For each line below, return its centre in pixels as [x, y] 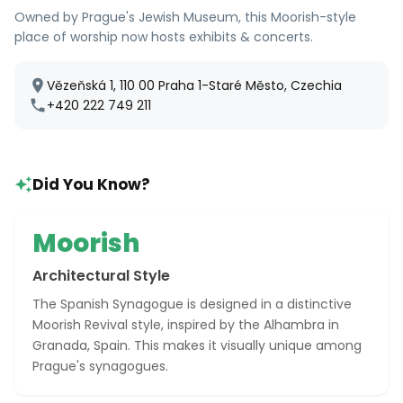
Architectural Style [101, 276]
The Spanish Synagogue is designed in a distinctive [192, 304]
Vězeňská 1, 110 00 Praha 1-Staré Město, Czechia [194, 85]
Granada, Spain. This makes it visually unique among [197, 345]
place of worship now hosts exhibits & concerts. [164, 37]
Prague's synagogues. [100, 366]
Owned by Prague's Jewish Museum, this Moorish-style [185, 17]
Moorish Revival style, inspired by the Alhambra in [186, 325]
